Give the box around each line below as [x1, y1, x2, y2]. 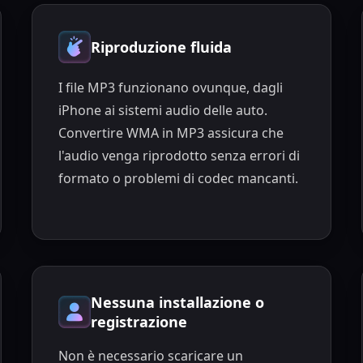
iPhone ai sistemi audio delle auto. [58, 101, 268, 120]
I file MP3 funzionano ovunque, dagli [58, 79, 284, 97]
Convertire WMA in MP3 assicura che [58, 124, 284, 143]
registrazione [91, 311, 188, 331]
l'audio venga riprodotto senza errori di [58, 147, 301, 165]
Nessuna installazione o [91, 292, 265, 312]
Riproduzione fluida [91, 37, 233, 58]
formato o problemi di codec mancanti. [58, 169, 299, 188]
